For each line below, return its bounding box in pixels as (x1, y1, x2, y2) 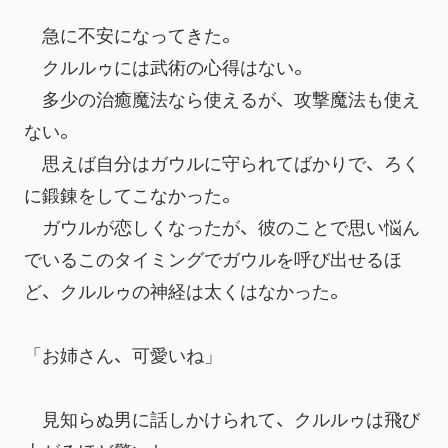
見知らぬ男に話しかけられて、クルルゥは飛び (24, 404, 420, 431)
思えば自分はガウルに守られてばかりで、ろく (24, 148, 420, 175)
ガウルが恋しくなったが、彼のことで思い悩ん (24, 212, 420, 239)
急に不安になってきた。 (24, 20, 240, 47)
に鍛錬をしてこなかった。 (24, 180, 240, 207)
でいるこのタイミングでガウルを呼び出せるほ (24, 244, 402, 271)
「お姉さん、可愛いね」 (24, 340, 222, 367)
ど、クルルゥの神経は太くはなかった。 (24, 276, 348, 303)
